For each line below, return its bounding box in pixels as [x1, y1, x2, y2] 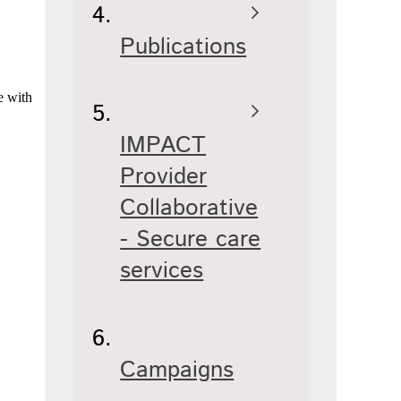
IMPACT [120, 129, 207, 163]
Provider [120, 160, 208, 194]
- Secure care [120, 223, 261, 257]
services [120, 254, 204, 288]
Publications [120, 30, 247, 64]
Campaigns [120, 353, 235, 387]
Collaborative [120, 192, 259, 226]
